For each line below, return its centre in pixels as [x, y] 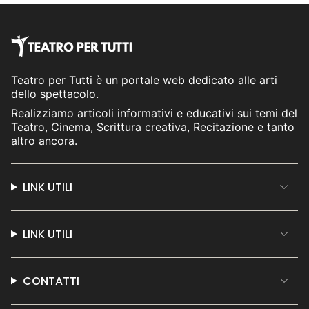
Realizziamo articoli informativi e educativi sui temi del [154, 113]
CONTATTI [51, 281]
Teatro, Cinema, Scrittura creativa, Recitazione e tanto [153, 127]
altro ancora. [44, 140]
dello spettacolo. [57, 93]
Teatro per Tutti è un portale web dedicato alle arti [144, 80]
